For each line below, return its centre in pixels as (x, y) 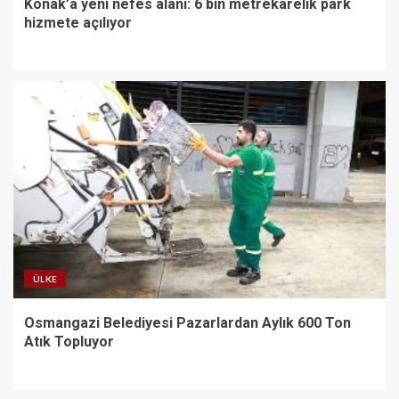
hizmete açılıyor (78, 22)
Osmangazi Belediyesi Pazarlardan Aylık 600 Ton (187, 322)
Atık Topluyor (69, 341)
